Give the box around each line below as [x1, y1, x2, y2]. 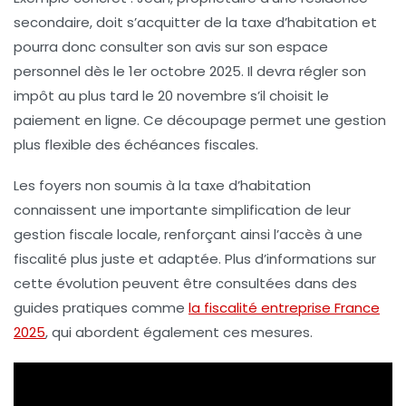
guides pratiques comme [14, 298, 188, 318]
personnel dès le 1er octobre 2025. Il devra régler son [14, 62, 366, 82]
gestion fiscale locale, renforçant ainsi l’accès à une [14, 225, 362, 245]
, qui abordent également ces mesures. [45, 323, 313, 343]
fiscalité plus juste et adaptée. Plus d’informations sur [14, 249, 376, 269]
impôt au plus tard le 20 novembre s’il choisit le [14, 86, 329, 106]
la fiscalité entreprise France [188, 298, 380, 318]
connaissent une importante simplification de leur [14, 200, 351, 220]
